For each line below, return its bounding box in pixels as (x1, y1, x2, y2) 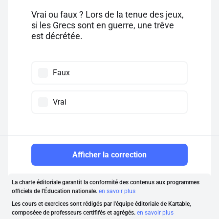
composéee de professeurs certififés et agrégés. (12, 209, 137, 216)
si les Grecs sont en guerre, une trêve (31, 20, 174, 30)
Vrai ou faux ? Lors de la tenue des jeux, (31, 9, 184, 20)
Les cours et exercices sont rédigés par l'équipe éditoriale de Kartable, (12, 200, 191, 207)
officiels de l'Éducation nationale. (12, 188, 99, 195)
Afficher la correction (72, 150, 147, 159)
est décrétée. (31, 31, 83, 41)
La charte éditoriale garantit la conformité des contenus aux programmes (12, 179, 199, 186)
